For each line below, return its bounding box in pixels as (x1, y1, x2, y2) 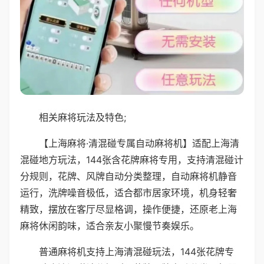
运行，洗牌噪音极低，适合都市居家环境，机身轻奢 (20, 186, 237, 199)
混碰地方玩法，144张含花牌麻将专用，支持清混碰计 (20, 153, 243, 166)
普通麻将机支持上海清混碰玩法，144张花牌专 (39, 245, 234, 258)
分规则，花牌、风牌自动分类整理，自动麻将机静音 (20, 170, 237, 182)
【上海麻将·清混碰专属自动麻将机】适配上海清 (39, 137, 239, 149)
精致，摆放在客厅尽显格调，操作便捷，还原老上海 (20, 203, 237, 215)
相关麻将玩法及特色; (39, 111, 126, 123)
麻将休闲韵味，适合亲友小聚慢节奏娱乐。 (20, 219, 199, 232)
